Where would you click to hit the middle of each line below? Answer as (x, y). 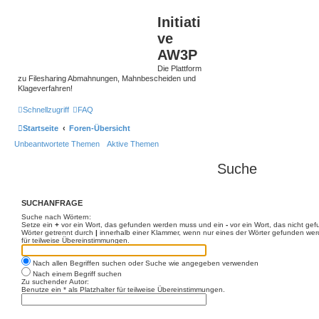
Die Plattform (179, 68)
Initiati (179, 22)
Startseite (41, 128)
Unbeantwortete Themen (57, 143)
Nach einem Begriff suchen (76, 274)
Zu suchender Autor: (55, 282)
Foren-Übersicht (100, 128)
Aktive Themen (133, 143)
